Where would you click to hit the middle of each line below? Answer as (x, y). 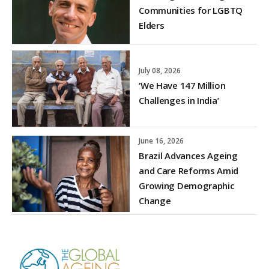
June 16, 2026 (162, 141)
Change (155, 200)
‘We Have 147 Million (182, 85)
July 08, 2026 (160, 70)
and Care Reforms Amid (189, 170)
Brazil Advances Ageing (188, 155)
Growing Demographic (187, 185)
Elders (152, 25)
